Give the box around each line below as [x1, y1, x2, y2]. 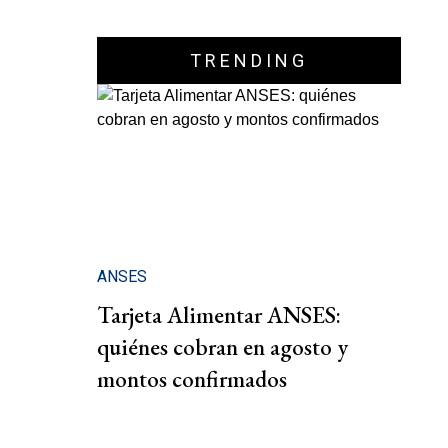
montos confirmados [97, 364, 287, 395]
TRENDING [190, 50, 308, 71]
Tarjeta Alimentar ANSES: [97, 300, 341, 331]
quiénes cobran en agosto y [97, 332, 348, 363]
